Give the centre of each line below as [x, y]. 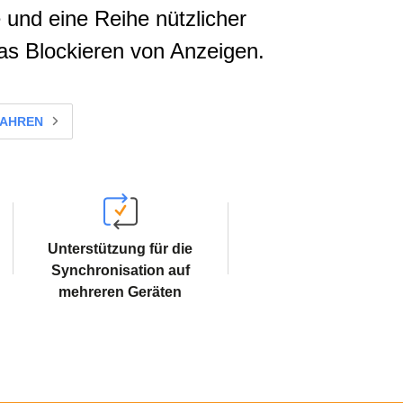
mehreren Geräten [120, 292]
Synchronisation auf [120, 270]
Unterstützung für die [120, 249]
